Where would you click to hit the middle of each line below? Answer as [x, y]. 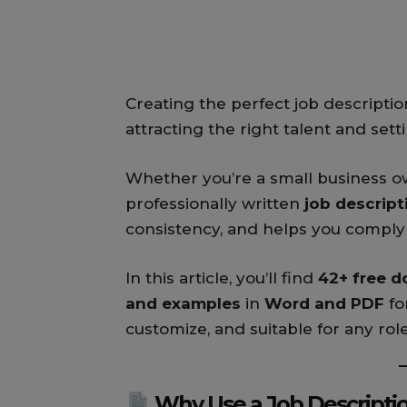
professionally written [215, 204]
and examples [183, 304]
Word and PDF [324, 304]
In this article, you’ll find [222, 278]
